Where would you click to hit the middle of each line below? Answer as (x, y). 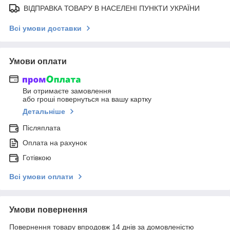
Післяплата (42, 128)
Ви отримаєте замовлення (67, 91)
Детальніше (44, 112)
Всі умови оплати (41, 177)
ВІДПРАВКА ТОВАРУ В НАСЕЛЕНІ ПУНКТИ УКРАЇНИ (112, 8)
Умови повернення (48, 210)
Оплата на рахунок (55, 143)
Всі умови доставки (45, 28)
